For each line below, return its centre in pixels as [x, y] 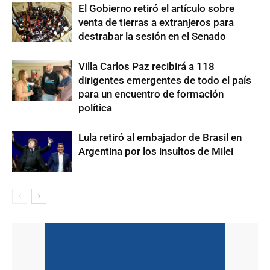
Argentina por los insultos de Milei [156, 151]
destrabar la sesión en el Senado [152, 36]
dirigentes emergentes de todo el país [165, 80]
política [95, 108]
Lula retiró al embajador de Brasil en [160, 137]
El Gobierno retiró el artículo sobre [156, 8]
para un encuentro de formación [151, 94]
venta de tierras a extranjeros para [156, 22]
